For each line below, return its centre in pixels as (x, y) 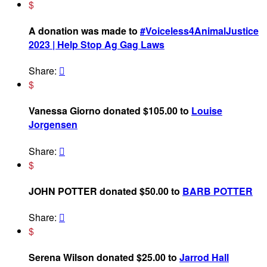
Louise (207, 111)
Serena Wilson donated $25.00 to (104, 257)
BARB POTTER (218, 191)
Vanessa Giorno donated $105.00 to (110, 111)
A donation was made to (84, 30)
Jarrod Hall (204, 257)
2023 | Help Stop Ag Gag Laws (97, 44)
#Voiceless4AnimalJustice (199, 30)
